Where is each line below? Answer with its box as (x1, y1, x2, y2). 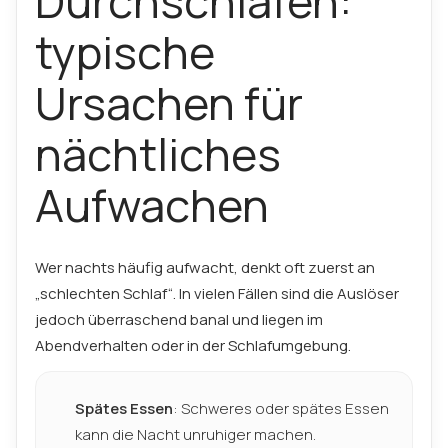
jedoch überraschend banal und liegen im (35, 309, 323, 330)
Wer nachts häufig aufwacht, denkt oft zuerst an (35, 257, 375, 278)
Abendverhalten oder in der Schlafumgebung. (35, 335, 351, 356)
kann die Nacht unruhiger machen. (75, 424, 316, 445)
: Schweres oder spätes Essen (173, 398, 389, 419)
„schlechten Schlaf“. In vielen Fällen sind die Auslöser (35, 283, 399, 304)
